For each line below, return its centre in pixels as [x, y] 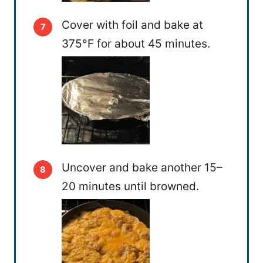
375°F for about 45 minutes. [136, 44]
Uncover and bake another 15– [142, 168]
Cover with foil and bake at [132, 25]
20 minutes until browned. [130, 187]
